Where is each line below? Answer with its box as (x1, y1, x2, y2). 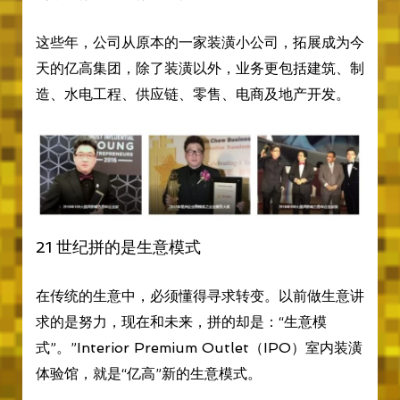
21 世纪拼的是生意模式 (35, 237, 201, 256)
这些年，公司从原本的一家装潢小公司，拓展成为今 (35, 34, 364, 52)
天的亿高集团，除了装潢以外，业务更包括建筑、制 (35, 60, 364, 78)
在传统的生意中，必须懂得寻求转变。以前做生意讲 (35, 287, 364, 304)
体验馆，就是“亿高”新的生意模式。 (35, 364, 262, 382)
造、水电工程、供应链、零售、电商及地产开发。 (35, 86, 350, 104)
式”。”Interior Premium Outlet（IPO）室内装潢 (35, 338, 362, 356)
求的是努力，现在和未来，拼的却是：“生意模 (35, 312, 327, 330)
